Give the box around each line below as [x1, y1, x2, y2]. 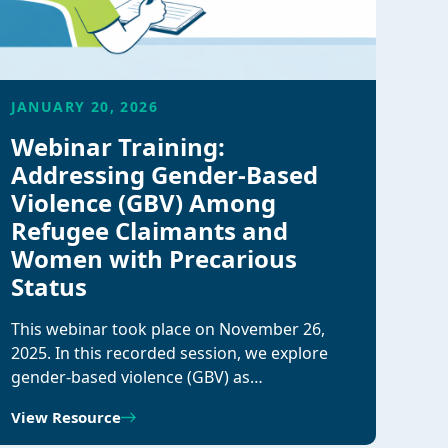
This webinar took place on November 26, [10, 318, 325, 340]
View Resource [10, 407, 121, 427]
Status [10, 270, 87, 303]
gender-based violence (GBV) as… [10, 366, 263, 388]
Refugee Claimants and [10, 214, 288, 247]
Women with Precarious [10, 242, 297, 275]
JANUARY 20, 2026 [10, 97, 159, 116]
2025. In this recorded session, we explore [10, 342, 328, 364]
